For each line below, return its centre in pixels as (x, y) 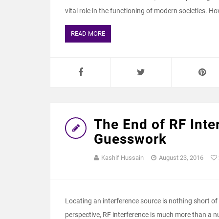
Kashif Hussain (122, 158)
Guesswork (130, 139)
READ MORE (88, 34)
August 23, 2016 (181, 158)
